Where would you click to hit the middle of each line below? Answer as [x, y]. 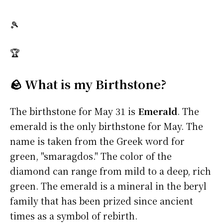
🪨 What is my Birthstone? [88, 84]
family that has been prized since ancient [102, 201]
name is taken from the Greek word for [97, 141]
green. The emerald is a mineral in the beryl [108, 186]
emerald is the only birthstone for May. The [107, 126]
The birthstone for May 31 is [74, 111]
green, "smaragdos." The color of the [91, 156]
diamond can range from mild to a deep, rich [111, 171]
